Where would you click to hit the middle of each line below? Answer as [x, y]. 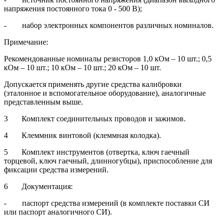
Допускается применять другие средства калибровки [93, 84]
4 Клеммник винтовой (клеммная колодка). [82, 136]
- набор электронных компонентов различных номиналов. [109, 26]
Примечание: [26, 42]
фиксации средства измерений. [56, 170]
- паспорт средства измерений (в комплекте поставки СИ [107, 203]
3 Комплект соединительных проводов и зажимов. [95, 119]
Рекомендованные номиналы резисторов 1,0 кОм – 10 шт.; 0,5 [108, 59]
